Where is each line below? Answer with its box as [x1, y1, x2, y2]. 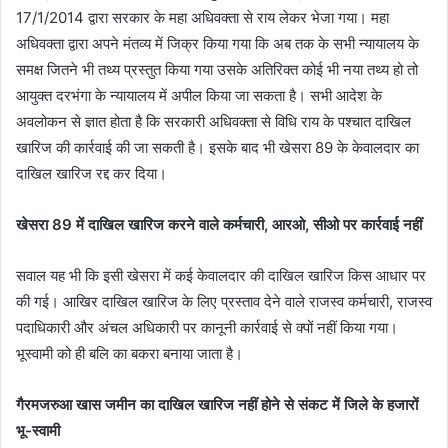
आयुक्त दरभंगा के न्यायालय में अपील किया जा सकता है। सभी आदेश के [16, 85, 382, 105]
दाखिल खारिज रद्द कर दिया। [16, 163, 167, 183]
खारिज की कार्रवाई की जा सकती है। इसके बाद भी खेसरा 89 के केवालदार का [16, 137, 419, 157]
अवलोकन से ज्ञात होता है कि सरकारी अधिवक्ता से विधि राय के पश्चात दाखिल [16, 111, 411, 131]
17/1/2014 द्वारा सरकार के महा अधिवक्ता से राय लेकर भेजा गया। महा [16, 7, 389, 27]
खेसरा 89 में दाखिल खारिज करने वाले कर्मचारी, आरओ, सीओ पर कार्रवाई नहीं [16, 214, 422, 234]
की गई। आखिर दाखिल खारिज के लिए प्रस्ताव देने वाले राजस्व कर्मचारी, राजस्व [16, 291, 432, 311]
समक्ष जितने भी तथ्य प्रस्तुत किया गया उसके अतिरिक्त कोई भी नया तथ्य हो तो [16, 59, 418, 79]
